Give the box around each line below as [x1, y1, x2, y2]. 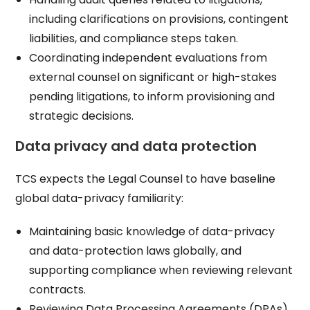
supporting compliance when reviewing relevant [29, 262, 293, 278]
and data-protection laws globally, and [29, 243, 242, 259]
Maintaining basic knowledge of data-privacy [29, 224, 275, 239]
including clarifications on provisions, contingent [29, 11, 289, 27]
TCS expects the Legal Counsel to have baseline [15, 171, 276, 187]
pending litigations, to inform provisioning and [29, 89, 275, 104]
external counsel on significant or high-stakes [29, 69, 277, 85]
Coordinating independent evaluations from [29, 50, 268, 66]
